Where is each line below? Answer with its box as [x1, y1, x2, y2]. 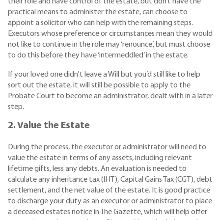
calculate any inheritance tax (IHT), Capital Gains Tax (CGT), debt [8, 175, 213, 184]
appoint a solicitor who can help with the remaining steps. [8, 19, 193, 27]
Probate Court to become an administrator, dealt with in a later [8, 92, 213, 100]
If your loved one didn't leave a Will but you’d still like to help [8, 70, 200, 79]
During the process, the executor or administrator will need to [8, 143, 206, 151]
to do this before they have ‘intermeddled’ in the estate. [8, 52, 189, 59]
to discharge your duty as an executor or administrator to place [8, 197, 212, 205]
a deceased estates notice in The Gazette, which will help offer [8, 208, 207, 216]
